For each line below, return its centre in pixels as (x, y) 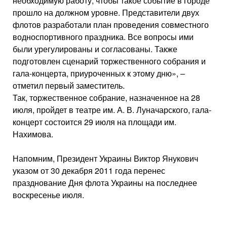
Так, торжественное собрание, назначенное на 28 (106, 98)
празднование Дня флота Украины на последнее (105, 183)
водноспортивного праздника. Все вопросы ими (103, 37)
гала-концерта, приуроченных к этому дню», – (99, 73)
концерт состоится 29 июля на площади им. (94, 122)
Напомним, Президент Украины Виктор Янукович (105, 158)
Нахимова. (33, 134)
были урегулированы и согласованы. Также (95, 49)
